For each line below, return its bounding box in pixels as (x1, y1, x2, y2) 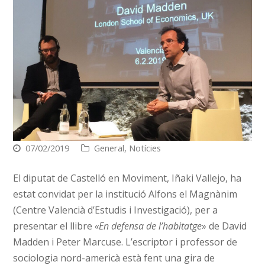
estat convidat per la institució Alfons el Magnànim (13, 187, 238, 201)
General (94, 141, 125, 154)
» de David (202, 219, 247, 232)
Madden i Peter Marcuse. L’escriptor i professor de (13, 235, 238, 248)
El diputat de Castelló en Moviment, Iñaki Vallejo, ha (13, 171, 242, 185)
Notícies (129, 141, 161, 154)
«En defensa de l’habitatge (92, 219, 202, 232)
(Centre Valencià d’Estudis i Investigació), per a (13, 203, 218, 216)
